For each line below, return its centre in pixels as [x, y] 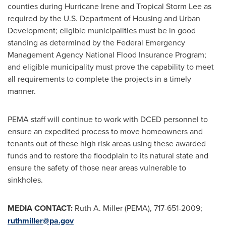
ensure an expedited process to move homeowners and [105, 131]
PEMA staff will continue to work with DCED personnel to [108, 119]
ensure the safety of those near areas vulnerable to [97, 167]
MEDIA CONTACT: [40, 208]
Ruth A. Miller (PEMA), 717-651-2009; [137, 208]
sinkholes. [25, 180]
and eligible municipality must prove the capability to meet [111, 67]
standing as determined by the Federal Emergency [96, 42]
